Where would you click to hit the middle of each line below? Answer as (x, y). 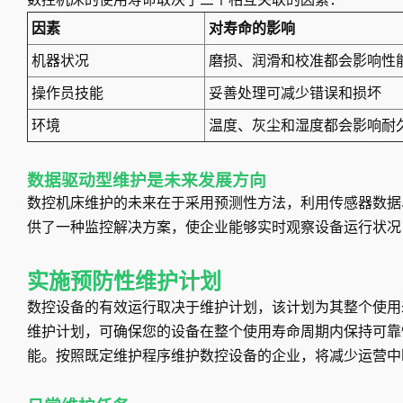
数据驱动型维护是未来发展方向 (147, 181)
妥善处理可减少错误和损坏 (295, 94)
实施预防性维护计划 (124, 282)
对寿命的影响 (252, 29)
